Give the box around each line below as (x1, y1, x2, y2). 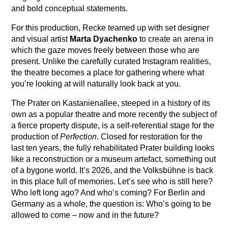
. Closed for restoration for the (96, 132, 203, 141)
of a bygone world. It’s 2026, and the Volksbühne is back (11, 165, 213, 175)
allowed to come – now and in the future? (11, 210, 159, 220)
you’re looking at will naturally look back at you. (11, 79, 181, 89)
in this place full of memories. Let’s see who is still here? (11, 177, 213, 186)
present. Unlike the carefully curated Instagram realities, (11, 56, 211, 66)
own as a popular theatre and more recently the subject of (11, 109, 217, 119)
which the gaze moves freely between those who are (11, 45, 199, 55)
